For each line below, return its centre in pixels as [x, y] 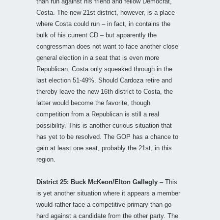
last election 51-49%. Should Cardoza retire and [104, 80]
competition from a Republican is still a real [98, 114]
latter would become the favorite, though [93, 103]
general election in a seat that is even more [98, 57]
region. [46, 159]
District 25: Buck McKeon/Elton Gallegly [97, 182]
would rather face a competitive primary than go [104, 204]
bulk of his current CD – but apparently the [96, 35]
